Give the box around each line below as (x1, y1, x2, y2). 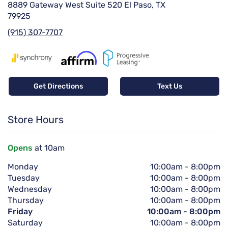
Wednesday (8, 184, 52, 194)
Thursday (8, 195, 44, 205)
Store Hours (8, 113, 64, 126)
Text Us (157, 81, 182, 91)
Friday (8, 206, 33, 216)
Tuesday (8, 173, 40, 183)
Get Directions (34, 81, 83, 91)
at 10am (33, 142, 65, 153)
